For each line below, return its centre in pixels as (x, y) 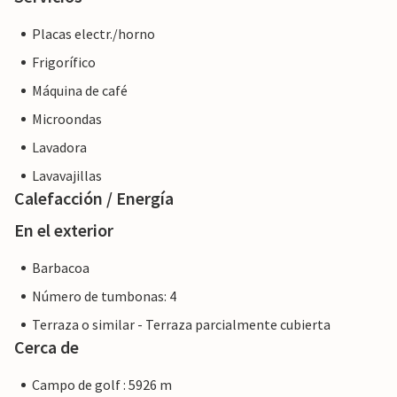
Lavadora (59, 148)
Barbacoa (61, 268)
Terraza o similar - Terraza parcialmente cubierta (181, 325)
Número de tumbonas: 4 (104, 296)
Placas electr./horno (93, 34)
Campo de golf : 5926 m (102, 385)
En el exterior (64, 230)
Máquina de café (80, 91)
